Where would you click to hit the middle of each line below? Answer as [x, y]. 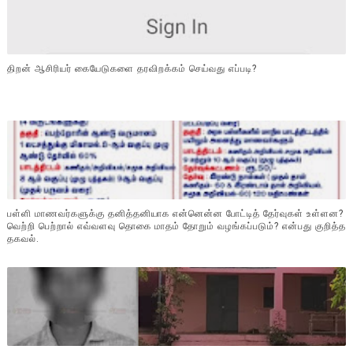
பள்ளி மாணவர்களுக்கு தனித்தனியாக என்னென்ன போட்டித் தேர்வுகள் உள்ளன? [175, 214]
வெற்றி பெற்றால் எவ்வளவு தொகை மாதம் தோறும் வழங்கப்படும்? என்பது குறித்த [176, 227]
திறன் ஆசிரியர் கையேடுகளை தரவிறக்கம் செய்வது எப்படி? [132, 69]
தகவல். [23, 239]
